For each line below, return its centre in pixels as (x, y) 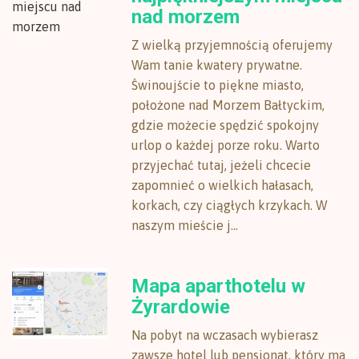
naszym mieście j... (185, 225)
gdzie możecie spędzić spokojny (226, 125)
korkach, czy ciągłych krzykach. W (230, 205)
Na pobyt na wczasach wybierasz (225, 335)
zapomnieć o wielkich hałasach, (223, 185)
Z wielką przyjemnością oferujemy (232, 45)
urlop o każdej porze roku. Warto (226, 145)
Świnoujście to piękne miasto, (218, 85)
